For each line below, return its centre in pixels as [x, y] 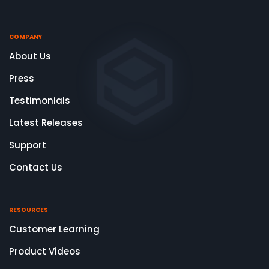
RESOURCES [29, 210]
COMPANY [26, 37]
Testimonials [40, 101]
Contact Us [36, 168]
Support [28, 145]
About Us [30, 56]
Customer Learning [54, 229]
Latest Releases [46, 123]
